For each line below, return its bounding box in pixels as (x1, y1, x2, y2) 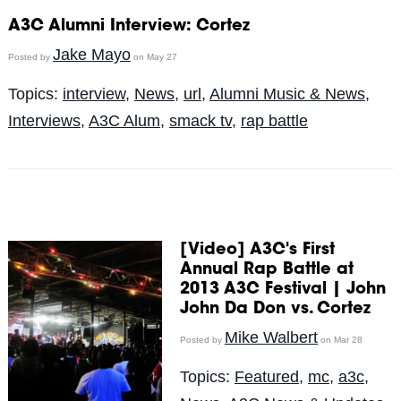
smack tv (168, 111, 232, 130)
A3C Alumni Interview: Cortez (7, 18, 250, 35)
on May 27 (130, 51, 177, 62)
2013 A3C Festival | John (179, 281, 386, 298)
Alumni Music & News (209, 84, 365, 103)
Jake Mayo (52, 45, 131, 64)
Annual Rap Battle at (179, 261, 354, 278)
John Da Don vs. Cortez (179, 301, 371, 318)
